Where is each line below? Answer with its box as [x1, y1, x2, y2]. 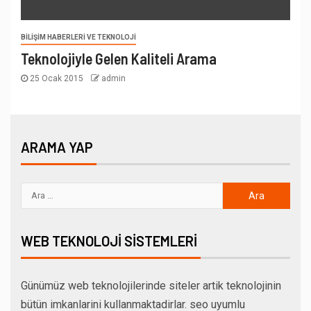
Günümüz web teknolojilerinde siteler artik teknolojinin [21, 278, 281, 292]
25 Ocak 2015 [28, 73, 85, 83]
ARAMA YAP [21, 138, 93, 155]
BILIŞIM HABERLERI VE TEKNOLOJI [21, 33, 136, 41]
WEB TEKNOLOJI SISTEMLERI [21, 232, 197, 249]
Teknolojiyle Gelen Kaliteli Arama [21, 49, 217, 67]
